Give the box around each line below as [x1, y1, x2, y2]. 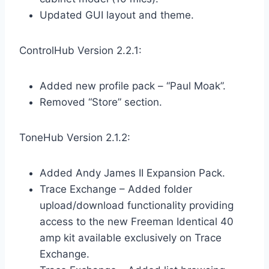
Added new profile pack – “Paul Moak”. [40, 80, 226, 92]
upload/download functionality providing [40, 199, 234, 212]
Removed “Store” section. [40, 96, 162, 109]
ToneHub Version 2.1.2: [19, 131, 130, 144]
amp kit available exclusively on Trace [40, 232, 222, 244]
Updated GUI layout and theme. [40, 9, 194, 22]
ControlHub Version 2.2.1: [19, 44, 142, 57]
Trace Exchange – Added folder [40, 183, 192, 196]
